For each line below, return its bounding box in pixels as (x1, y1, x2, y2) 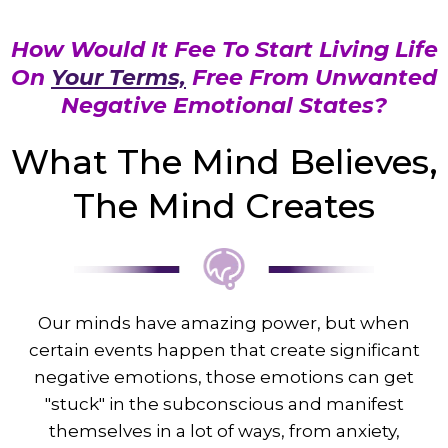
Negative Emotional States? (61, 92, 387, 120)
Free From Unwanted (186, 64, 437, 92)
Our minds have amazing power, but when (38, 313, 410, 334)
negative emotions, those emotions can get (34, 367, 414, 388)
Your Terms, (51, 64, 186, 92)
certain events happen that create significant (28, 340, 420, 361)
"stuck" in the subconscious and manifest (44, 394, 404, 415)
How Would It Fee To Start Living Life (10, 36, 438, 64)
